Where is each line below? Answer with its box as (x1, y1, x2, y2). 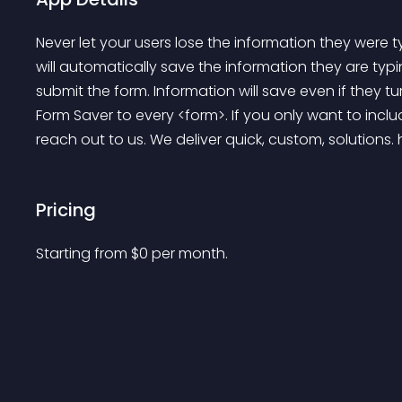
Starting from (36, 243, 131, 264)
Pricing (36, 197, 96, 223)
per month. (152, 243, 228, 264)
